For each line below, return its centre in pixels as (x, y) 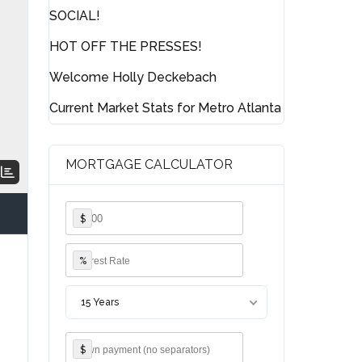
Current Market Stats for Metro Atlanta (166, 108)
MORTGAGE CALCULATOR (149, 165)
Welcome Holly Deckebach (133, 78)
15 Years (100, 303)
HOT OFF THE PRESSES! (126, 47)
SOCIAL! (75, 16)
